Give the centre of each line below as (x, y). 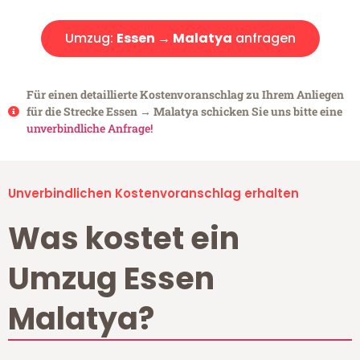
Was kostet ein (124, 239)
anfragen (264, 39)
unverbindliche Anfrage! (89, 129)
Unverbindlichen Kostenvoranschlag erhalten (153, 194)
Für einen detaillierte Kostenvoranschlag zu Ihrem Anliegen (185, 95)
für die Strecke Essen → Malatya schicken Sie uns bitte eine (184, 112)
